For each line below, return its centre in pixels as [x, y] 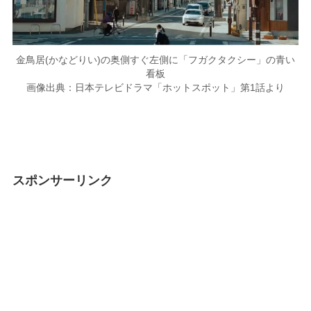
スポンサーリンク [62, 180]
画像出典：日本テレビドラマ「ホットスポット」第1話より [155, 88]
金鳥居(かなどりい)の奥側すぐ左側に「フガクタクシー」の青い [155, 60]
